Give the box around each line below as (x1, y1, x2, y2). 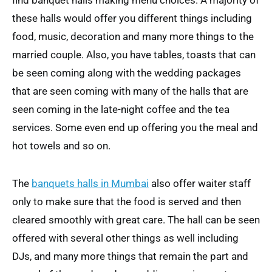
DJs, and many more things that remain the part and (12, 250, 248, 262)
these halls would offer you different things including (12, 12, 252, 24)
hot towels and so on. (12, 140, 110, 152)
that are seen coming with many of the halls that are (12, 85, 248, 97)
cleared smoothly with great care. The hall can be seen (12, 214, 260, 226)
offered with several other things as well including (12, 232, 239, 244)
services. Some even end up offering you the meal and (12, 121, 258, 134)
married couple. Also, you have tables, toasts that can (12, 49, 256, 61)
